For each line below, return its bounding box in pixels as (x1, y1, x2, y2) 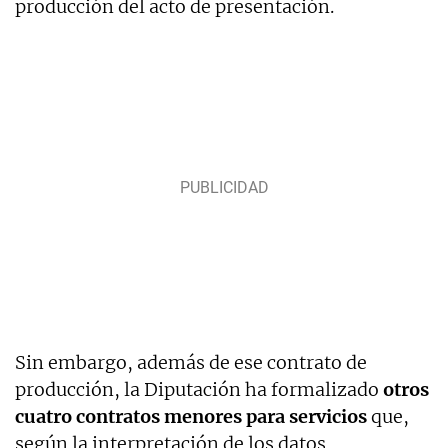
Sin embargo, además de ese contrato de (15, 350, 367, 374)
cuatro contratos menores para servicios (15, 404, 367, 428)
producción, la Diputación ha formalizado (15, 377, 383, 401)
